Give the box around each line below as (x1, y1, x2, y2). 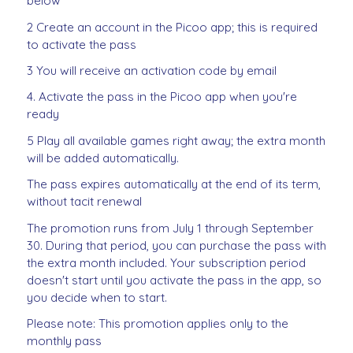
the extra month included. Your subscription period (27, 255, 306, 270)
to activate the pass (27, 36, 136, 52)
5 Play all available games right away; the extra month (27, 132, 325, 148)
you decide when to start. (27, 289, 167, 305)
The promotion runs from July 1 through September (27, 220, 314, 236)
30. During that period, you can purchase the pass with (27, 237, 326, 253)
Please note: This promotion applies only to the (27, 316, 288, 332)
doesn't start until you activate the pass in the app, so (27, 272, 321, 288)
